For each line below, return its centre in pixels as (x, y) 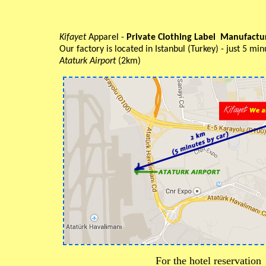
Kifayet (72, 37)
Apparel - (106, 37)
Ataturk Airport (88, 61)
